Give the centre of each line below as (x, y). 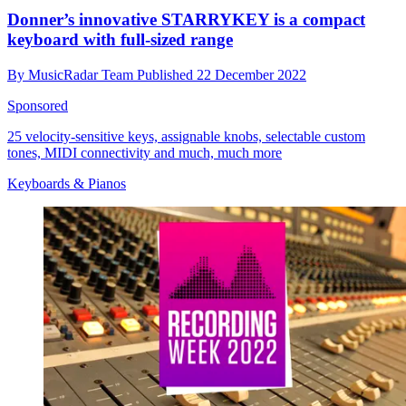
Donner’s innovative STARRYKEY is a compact (186, 20)
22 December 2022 (251, 75)
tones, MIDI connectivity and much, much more (145, 153)
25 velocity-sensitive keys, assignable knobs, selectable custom (186, 137)
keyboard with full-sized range (120, 40)
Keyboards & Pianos (67, 184)
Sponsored (38, 106)
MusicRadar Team (82, 75)
